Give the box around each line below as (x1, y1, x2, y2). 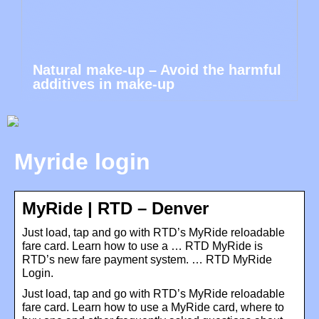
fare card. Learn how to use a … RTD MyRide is (22, 239, 263, 252)
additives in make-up (33, 76, 174, 92)
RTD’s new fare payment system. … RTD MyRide (22, 253, 272, 266)
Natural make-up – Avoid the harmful (33, 62, 281, 78)
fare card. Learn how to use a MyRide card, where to (22, 300, 284, 313)
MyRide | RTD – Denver (22, 198, 209, 218)
